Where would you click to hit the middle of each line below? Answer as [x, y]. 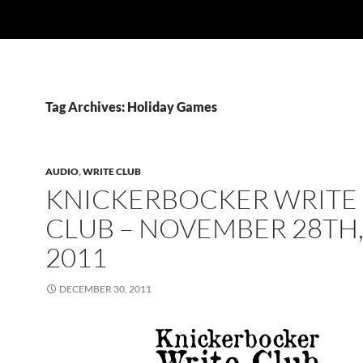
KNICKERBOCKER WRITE [201, 199]
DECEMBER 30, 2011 [105, 289]
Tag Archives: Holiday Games [131, 107]
